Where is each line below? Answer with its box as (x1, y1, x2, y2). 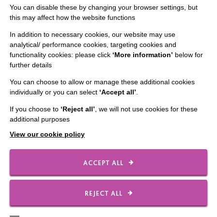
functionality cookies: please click (10, 51, 112, 59)
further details (10, 61, 52, 69)
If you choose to (10, 105, 61, 113)
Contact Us (93, 83, 124, 91)
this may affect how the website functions (10, 14, 135, 21)
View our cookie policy (10, 130, 85, 138)
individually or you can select (10, 88, 99, 96)
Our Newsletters (86, 99, 131, 107)
